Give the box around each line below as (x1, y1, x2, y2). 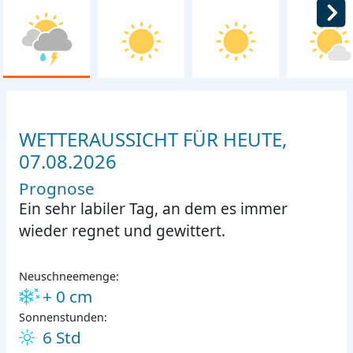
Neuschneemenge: (19, 269, 119, 284)
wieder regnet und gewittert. (19, 220, 225, 242)
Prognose (19, 177, 95, 200)
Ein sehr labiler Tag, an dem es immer (19, 198, 288, 220)
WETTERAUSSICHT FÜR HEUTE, (19, 126, 287, 153)
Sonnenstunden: (19, 310, 107, 325)
